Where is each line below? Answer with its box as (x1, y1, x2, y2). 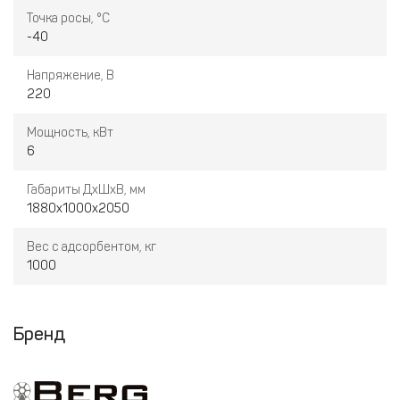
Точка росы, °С (27, 11, 110, 26)
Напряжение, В (27, 68, 114, 83)
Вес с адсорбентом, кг (27, 239, 156, 254)
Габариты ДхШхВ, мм (27, 182, 146, 197)
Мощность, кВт (27, 125, 113, 140)
